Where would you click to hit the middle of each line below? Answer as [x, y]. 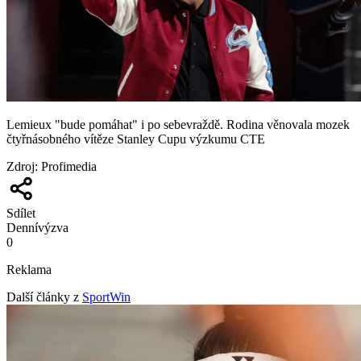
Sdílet [21, 213]
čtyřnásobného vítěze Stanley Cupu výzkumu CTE [136, 139]
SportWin [106, 297]
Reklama [29, 269]
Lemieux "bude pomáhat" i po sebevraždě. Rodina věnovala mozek [178, 124]
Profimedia [69, 166]
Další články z [43, 297]
